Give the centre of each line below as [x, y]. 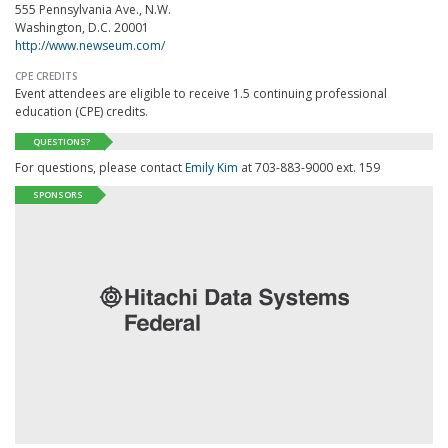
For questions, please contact [100, 168]
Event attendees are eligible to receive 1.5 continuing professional [201, 93]
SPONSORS [58, 195]
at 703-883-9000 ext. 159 [309, 168]
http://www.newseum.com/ [90, 45]
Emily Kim [211, 168]
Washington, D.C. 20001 [82, 27]
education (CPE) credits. [81, 111]
